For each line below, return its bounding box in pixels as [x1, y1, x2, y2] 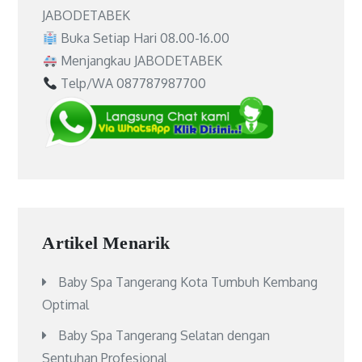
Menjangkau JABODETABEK [57, 53, 222, 69]
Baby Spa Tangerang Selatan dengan [58, 326, 271, 343]
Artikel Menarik [42, 232, 170, 253]
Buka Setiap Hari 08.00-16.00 [57, 30, 229, 46]
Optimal [42, 296, 90, 313]
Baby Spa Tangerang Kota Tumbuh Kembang [58, 273, 318, 290]
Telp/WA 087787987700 [57, 75, 206, 91]
